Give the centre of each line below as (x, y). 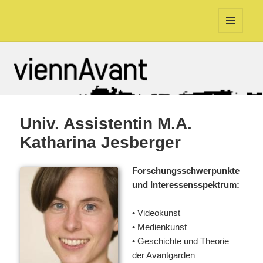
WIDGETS (235, 53)
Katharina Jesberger (101, 143)
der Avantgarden (164, 255)
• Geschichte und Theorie (181, 241)
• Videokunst (156, 213)
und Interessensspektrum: (186, 185)
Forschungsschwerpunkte (186, 171)
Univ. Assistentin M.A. (106, 124)
